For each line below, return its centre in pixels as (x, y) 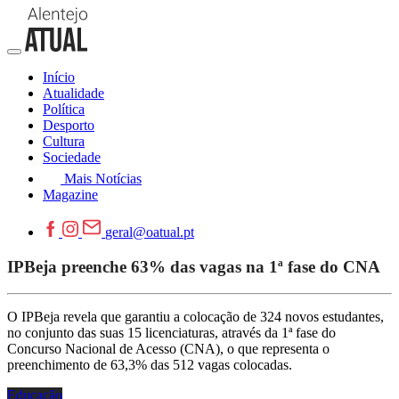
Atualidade (73, 93)
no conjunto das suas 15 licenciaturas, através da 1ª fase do (171, 333)
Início (59, 77)
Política (64, 109)
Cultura (64, 141)
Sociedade (72, 157)
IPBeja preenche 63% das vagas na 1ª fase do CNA (194, 266)
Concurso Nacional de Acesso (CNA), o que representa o (168, 349)
